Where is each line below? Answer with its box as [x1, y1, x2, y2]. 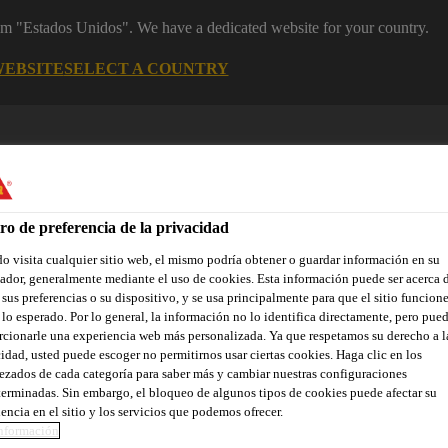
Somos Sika [270, 315, 345, 332]
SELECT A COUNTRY [63, 59, 229, 77]
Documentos [160, 315, 240, 332]
